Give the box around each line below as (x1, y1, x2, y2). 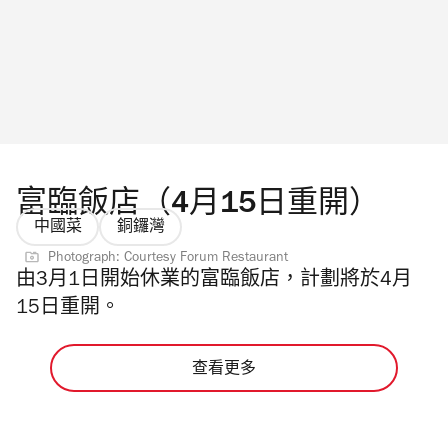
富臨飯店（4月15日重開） (16, 190, 380, 222)
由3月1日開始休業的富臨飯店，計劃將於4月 (16, 272, 412, 293)
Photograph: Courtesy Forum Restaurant (48, 252, 288, 267)
